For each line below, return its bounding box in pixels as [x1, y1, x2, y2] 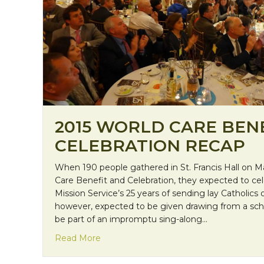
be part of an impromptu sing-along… [55, 214, 207, 225]
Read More [55, 233, 101, 244]
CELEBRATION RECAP [55, 136, 245, 156]
